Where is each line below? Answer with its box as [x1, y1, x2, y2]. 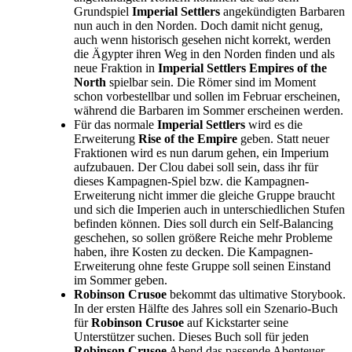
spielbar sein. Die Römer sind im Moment [106, 75, 316, 90]
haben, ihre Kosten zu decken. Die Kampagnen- [74, 245, 313, 259]
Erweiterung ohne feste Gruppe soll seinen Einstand [74, 259, 331, 273]
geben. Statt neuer [237, 132, 329, 146]
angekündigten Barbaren [220, 5, 345, 19]
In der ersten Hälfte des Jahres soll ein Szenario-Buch [74, 302, 338, 316]
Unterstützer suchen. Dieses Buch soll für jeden [74, 330, 309, 344]
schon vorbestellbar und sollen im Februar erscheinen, [74, 90, 340, 104]
